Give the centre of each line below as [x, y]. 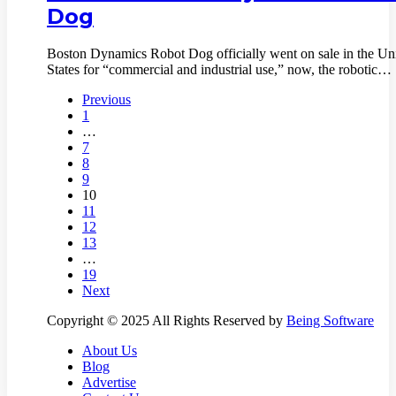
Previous [107, 100]
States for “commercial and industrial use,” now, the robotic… [219, 70]
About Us [110, 351]
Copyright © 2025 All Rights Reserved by [167, 321]
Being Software [330, 321]
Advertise [109, 383]
